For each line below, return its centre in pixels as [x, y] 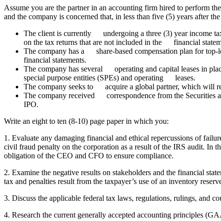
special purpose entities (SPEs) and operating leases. [110, 77]
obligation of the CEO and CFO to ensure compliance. [89, 155]
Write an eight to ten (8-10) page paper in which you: [86, 121]
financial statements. [55, 60]
